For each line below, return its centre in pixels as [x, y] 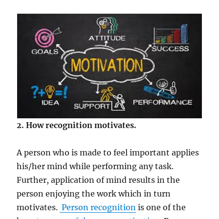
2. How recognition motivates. [77, 125]
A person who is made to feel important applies [108, 152]
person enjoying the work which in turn [94, 193]
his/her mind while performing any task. [95, 166]
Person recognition [98, 207]
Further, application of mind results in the [99, 180]
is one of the [161, 207]
